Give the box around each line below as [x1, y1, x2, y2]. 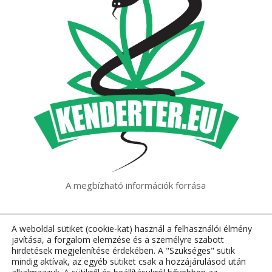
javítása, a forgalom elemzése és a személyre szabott [12, 234, 224, 245]
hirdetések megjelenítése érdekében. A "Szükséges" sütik [12, 245, 235, 256]
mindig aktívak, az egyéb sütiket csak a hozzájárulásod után [12, 256, 246, 267]
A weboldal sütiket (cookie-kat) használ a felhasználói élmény [12, 223, 252, 234]
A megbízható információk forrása [66, 178, 206, 191]
